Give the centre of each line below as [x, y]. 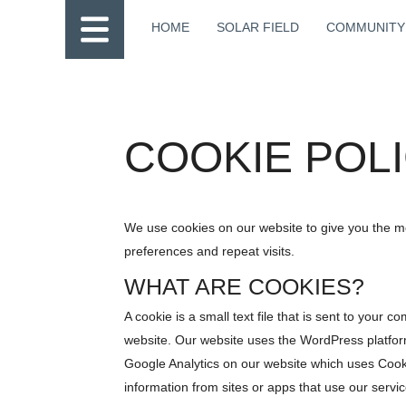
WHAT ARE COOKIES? [244, 286]
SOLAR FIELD [258, 27]
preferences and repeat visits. [209, 251]
